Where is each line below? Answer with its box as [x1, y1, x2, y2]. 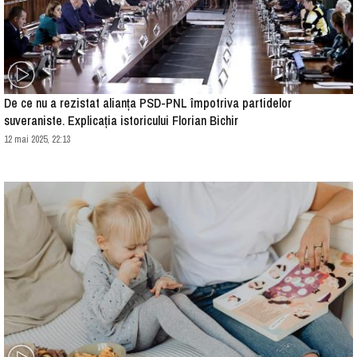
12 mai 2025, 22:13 [4, 132, 70, 146]
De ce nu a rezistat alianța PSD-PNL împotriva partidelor [4, 93, 292, 112]
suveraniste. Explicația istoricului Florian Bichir [4, 111, 238, 129]
